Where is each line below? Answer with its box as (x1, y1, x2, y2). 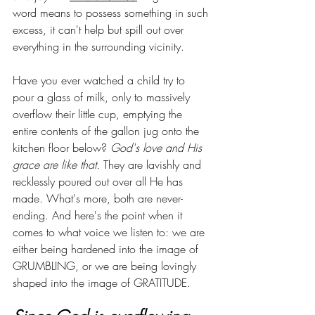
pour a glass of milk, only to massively (13, 89, 193, 105)
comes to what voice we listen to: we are (13, 224, 208, 240)
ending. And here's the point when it (13, 207, 186, 223)
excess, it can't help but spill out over (13, 21, 187, 37)
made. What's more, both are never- (13, 190, 183, 206)
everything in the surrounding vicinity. (13, 38, 188, 54)
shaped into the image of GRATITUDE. (13, 274, 194, 290)
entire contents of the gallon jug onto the (13, 122, 202, 139)
